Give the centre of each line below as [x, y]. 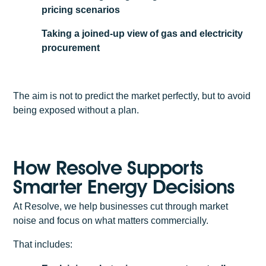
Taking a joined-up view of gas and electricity [142, 34]
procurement [71, 48]
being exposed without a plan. [76, 110]
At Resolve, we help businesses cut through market [121, 206]
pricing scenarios [81, 9]
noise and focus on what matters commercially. [111, 220]
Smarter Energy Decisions [124, 187]
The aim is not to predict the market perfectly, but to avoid [132, 96]
